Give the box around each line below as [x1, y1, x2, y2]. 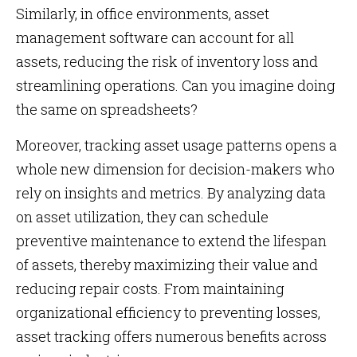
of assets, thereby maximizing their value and [16, 255, 318, 274]
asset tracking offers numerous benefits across [16, 327, 327, 346]
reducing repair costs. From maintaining [16, 279, 284, 298]
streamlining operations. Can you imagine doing [16, 76, 335, 95]
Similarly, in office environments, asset [16, 4, 269, 23]
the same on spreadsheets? [16, 100, 201, 119]
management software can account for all [16, 28, 294, 47]
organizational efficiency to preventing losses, [16, 303, 320, 322]
